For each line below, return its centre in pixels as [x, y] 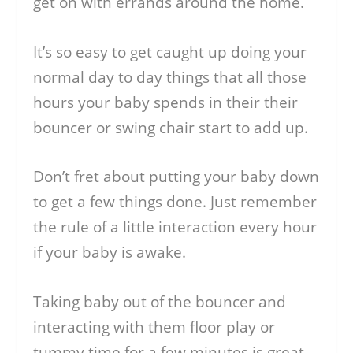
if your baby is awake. [110, 253]
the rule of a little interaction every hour [175, 227]
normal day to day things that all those [170, 77]
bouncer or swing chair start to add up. [171, 127]
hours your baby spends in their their [166, 102]
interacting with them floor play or [154, 327]
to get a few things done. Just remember [175, 202]
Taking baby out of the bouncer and [160, 301]
